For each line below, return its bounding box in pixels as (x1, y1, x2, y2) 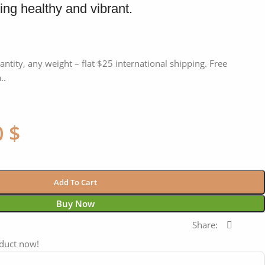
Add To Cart (53, 177, 97, 188)
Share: (192, 219, 218, 231)
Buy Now (56, 198, 95, 210)
